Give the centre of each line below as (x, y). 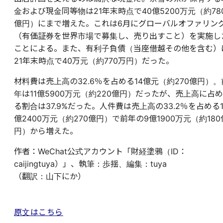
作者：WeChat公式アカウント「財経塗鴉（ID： (100, 151)
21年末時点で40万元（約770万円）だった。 (94, 60)
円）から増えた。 (46, 131)
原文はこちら (39, 212)
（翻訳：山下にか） (50, 176)
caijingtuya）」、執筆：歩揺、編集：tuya (90, 164)
